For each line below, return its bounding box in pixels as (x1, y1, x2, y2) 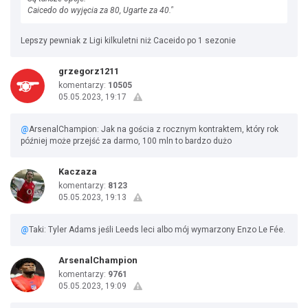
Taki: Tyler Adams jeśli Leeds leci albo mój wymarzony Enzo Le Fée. (29, 225, 285, 234)
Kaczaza (58, 166, 97, 177)
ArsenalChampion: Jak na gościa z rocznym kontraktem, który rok (29, 124, 278, 134)
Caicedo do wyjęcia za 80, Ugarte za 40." (27, 5, 173, 15)
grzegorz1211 (58, 66, 119, 76)
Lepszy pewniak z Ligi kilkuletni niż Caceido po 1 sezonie (21, 36, 236, 45)
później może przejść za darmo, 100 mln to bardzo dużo (21, 136, 232, 146)
